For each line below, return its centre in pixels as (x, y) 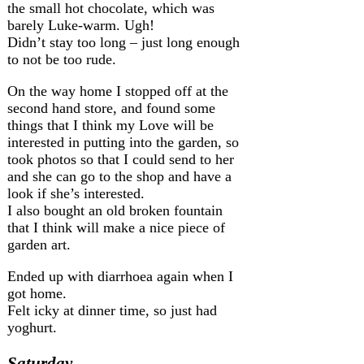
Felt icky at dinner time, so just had (112, 311)
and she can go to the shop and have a (119, 177)
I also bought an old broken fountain (115, 211)
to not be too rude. (62, 60)
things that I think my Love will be (110, 126)
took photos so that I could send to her (121, 160)
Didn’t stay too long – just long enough (123, 43)
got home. (37, 294)
